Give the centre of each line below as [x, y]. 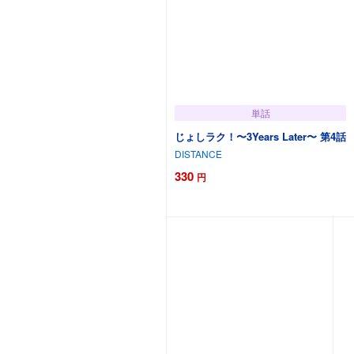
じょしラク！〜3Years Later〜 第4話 [260, 136]
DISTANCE [198, 153]
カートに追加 [264, 201]
